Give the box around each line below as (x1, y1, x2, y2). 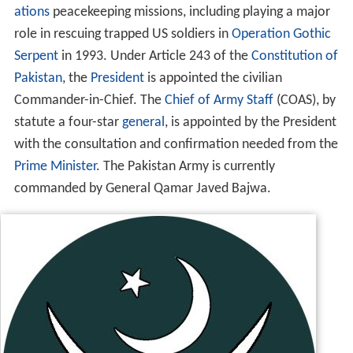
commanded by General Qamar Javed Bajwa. (13, 180, 271, 196)
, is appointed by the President (164, 114, 336, 130)
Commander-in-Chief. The (13, 92, 165, 108)
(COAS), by (273, 92, 336, 108)
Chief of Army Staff (164, 92, 273, 108)
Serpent (13, 48, 58, 64)
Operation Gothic (231, 26, 331, 42)
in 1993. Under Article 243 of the (58, 48, 251, 64)
